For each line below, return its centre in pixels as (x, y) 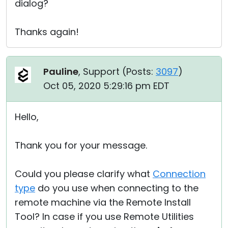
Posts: (140, 72)
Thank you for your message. (81, 145)
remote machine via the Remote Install (103, 202)
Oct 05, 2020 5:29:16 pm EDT (106, 86)
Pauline (61, 72)
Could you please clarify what (84, 174)
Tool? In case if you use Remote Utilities (104, 217)
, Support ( (102, 72)
